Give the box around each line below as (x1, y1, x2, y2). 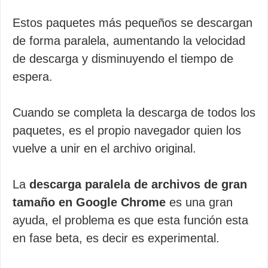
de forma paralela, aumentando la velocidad (13, 34, 245, 47)
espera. (13, 70, 53, 83)
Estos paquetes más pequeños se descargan (13, 16, 252, 29)
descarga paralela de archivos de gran (29, 178, 247, 191)
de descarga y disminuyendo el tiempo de (13, 52, 233, 65)
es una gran (166, 196, 233, 209)
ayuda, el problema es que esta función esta (13, 214, 248, 227)
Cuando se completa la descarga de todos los (13, 106, 255, 119)
